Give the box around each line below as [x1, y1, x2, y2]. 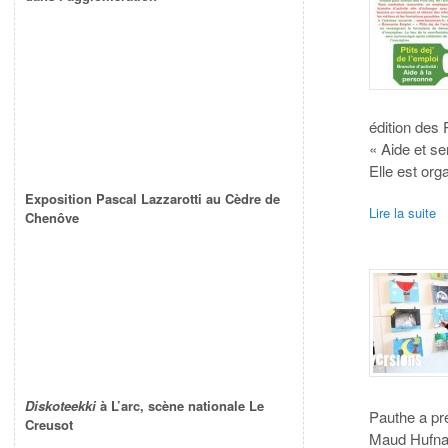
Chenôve [25, 208, 79, 228]
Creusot [25, 415, 73, 435]
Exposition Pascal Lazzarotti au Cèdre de [25, 189, 280, 209]
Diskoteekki [25, 396, 96, 416]
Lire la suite [369, 202, 437, 222]
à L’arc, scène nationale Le [96, 396, 264, 416]
